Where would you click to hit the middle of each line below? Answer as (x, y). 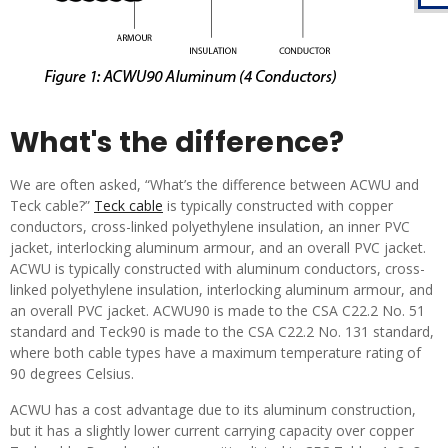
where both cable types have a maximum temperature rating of (215, 352)
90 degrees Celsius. (74, 373)
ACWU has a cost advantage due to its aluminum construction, (213, 409)
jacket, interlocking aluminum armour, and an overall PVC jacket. (218, 247)
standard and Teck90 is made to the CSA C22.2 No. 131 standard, (222, 331)
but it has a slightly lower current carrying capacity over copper (212, 430)
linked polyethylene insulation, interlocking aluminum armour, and (221, 289)
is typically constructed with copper (278, 205)
